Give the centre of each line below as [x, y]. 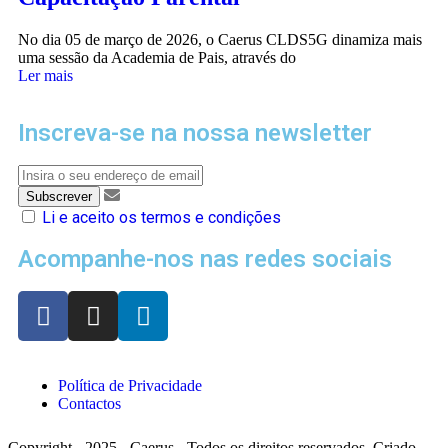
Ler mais [45, 76]
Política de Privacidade [130, 386]
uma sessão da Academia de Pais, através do [157, 58]
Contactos [89, 404]
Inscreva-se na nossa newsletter [195, 133]
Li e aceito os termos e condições [161, 218]
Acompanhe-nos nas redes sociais [205, 259]
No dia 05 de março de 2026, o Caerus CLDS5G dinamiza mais [220, 40]
